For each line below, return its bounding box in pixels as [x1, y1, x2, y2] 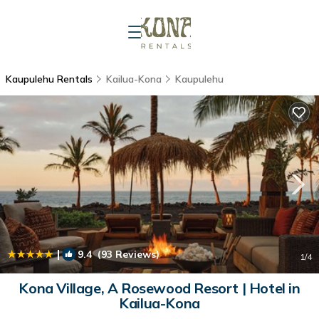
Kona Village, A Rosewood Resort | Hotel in [19, 279, 300, 297]
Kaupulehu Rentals [6, 73, 95, 85]
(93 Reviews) [92, 248, 159, 261]
